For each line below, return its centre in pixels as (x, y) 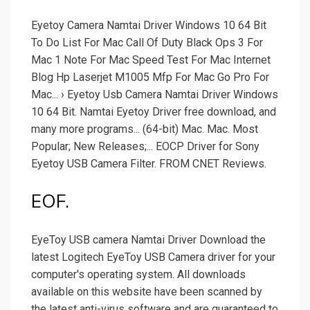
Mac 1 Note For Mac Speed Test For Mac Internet (151, 60)
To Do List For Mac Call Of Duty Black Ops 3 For (147, 43)
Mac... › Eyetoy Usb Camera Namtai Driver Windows (155, 95)
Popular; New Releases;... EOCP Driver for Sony (145, 147)
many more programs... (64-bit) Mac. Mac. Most (145, 129)
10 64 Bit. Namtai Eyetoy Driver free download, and (154, 112)
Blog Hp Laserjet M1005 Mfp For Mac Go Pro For (150, 77)
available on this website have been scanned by (147, 292)
